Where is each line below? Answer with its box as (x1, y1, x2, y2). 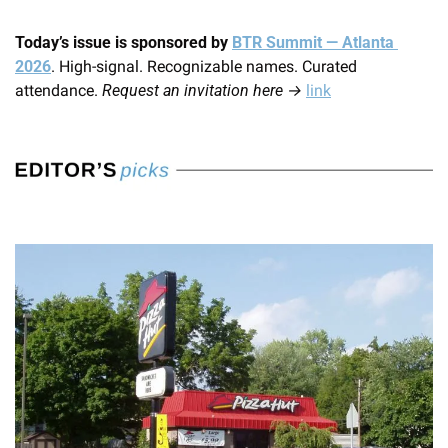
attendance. (15, 80, 102, 100)
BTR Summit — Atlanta (232, 32, 394, 52)
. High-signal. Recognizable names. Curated (51, 56, 357, 76)
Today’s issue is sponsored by (15, 32, 232, 52)
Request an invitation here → (102, 80, 302, 100)
